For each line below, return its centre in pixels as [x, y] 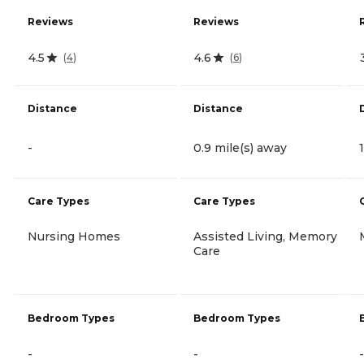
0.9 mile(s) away [240, 147]
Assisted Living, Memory [265, 236]
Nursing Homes [74, 236]
